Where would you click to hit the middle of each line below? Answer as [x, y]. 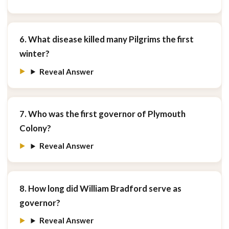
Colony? [35, 128]
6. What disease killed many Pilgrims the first [106, 39]
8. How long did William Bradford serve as [100, 188]
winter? [34, 54]
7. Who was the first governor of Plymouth [102, 113]
